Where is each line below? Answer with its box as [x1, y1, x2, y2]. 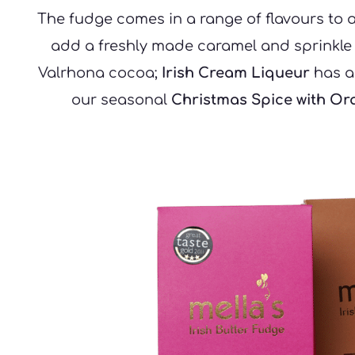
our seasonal [71, 92, 171, 109]
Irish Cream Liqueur [162, 65, 310, 82]
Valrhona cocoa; [38, 65, 162, 82]
